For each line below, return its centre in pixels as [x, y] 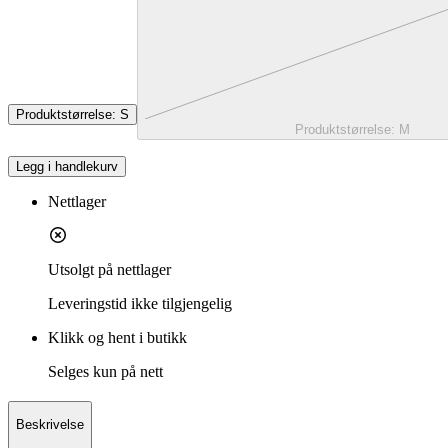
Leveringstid [87, 303]
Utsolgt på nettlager [109, 269]
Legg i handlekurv [67, 166]
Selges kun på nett [105, 371]
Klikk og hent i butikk [117, 337]
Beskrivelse [50, 425]
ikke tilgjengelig [181, 303]
